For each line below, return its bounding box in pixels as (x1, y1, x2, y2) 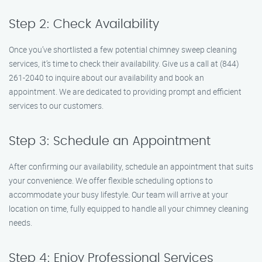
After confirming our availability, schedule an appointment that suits (9, 161, 253, 172)
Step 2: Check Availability (9, 18, 159, 30)
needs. (9, 217, 32, 228)
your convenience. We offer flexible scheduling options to (9, 175, 213, 186)
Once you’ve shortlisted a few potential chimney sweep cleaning (9, 44, 237, 55)
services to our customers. (9, 100, 104, 111)
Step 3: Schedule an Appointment (9, 135, 211, 147)
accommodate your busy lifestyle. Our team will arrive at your (9, 189, 228, 200)
